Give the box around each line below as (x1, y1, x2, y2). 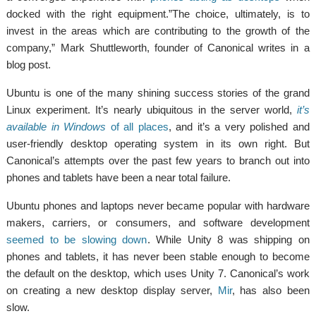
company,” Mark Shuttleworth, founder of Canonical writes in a (6, 41, 310, 54)
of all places (106, 120, 169, 133)
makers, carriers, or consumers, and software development (6, 216, 310, 229)
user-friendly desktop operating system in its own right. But (6, 137, 310, 150)
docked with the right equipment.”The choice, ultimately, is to (6, 7, 310, 20)
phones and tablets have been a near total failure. (6, 171, 231, 183)
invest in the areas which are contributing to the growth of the (6, 24, 310, 37)
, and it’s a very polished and (168, 120, 310, 133)
